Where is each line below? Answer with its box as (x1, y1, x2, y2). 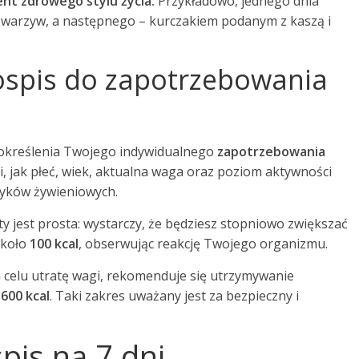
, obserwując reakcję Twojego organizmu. (79, 235, 328, 252)
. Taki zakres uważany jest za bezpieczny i (50, 287, 299, 305)
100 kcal (30, 235, 79, 252)
